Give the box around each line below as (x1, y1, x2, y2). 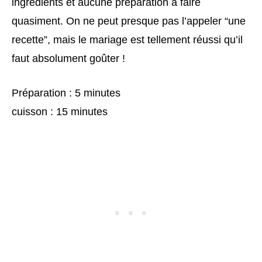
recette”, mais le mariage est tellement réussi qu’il (12, 33, 243, 46)
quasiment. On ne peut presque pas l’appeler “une (12, 15, 246, 27)
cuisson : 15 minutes (12, 105, 108, 118)
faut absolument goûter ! (12, 52, 125, 64)
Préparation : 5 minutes (12, 87, 120, 99)
